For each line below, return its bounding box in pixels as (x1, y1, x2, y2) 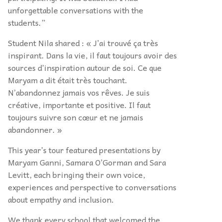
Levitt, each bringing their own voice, (8, 168, 145, 181)
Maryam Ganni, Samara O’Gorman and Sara (8, 156, 166, 168)
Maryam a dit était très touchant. (8, 73, 127, 86)
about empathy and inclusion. (8, 193, 114, 206)
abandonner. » (8, 123, 62, 136)
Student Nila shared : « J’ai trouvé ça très (8, 36, 158, 49)
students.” (8, 16, 45, 29)
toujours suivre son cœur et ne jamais (8, 111, 143, 123)
